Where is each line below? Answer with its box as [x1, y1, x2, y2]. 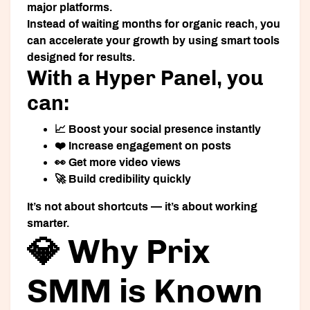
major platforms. [27, 1, 112, 14]
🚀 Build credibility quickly [55, 173, 191, 185]
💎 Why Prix [27, 232, 210, 272]
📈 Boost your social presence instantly [55, 123, 261, 136]
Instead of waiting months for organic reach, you [27, 18, 280, 30]
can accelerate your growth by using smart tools [27, 35, 280, 47]
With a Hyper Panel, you [27, 66, 263, 91]
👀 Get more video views [55, 156, 181, 169]
